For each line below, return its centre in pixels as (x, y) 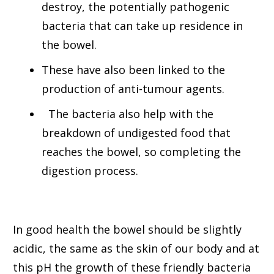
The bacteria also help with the (128, 114)
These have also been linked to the (133, 70)
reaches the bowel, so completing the (141, 152)
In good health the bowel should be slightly (127, 230)
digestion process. (95, 171)
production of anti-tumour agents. (135, 89)
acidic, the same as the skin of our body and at (136, 249)
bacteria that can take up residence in (142, 26)
